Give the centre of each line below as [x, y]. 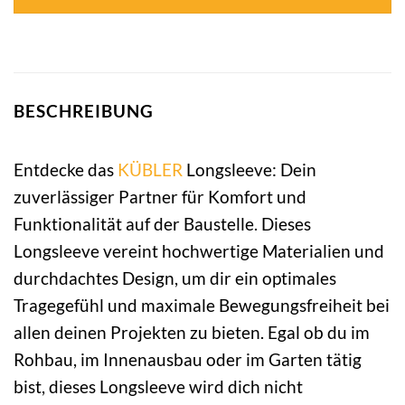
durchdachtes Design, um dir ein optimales [175, 278]
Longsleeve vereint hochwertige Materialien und [199, 250]
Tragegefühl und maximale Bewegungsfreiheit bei [202, 305]
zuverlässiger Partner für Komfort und [160, 196]
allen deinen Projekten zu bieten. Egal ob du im [192, 332]
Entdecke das [66, 169]
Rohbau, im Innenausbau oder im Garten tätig [188, 359]
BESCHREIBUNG [84, 111]
